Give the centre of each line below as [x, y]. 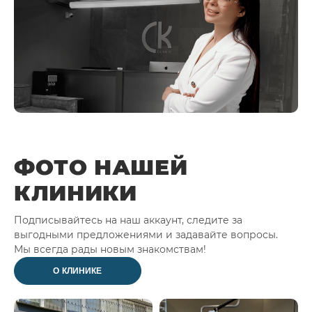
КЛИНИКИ [76, 193]
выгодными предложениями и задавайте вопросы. [146, 234]
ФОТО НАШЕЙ [101, 167]
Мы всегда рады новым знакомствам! [110, 249]
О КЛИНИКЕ [78, 271]
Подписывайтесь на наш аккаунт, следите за [128, 220]
